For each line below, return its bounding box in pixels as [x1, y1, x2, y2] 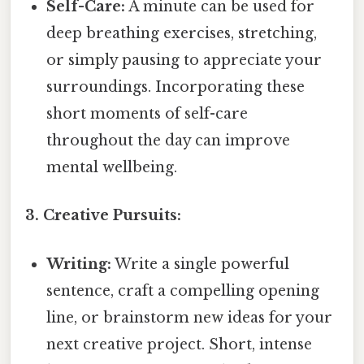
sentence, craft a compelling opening [46, 281, 320, 300]
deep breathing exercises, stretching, [46, 24, 318, 43]
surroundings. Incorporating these [46, 78, 305, 97]
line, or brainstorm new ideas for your [46, 308, 333, 327]
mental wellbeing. [46, 158, 178, 177]
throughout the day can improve [46, 132, 291, 150]
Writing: [46, 254, 112, 273]
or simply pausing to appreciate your [46, 51, 323, 70]
